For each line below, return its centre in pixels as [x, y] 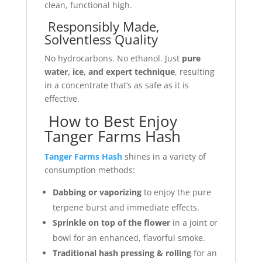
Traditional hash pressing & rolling [122, 253]
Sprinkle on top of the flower [111, 222]
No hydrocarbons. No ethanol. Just [113, 58]
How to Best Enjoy [111, 121]
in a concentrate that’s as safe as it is [116, 85]
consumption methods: [89, 170]
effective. [62, 98]
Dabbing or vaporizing [97, 192]
